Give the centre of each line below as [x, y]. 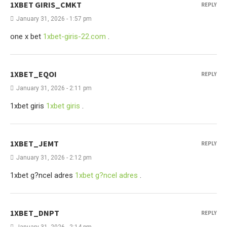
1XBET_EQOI [33, 74]
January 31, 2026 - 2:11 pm [54, 88]
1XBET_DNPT [35, 213]
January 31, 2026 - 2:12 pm [54, 158]
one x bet [27, 36]
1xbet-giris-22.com [74, 36]
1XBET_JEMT [34, 143]
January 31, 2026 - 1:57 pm [54, 19]
